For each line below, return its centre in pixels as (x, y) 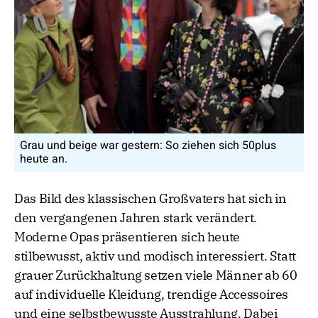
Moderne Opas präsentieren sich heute (127, 237)
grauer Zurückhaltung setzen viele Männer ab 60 (156, 275)
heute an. (44, 159)
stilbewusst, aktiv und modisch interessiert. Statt (155, 256)
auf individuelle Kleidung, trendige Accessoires (152, 295)
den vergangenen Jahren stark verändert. (136, 218)
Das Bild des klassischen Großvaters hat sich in (151, 199)
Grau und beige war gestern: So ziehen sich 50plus (148, 146)
